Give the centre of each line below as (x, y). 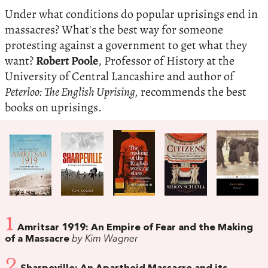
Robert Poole (67, 60)
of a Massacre (37, 240)
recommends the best (192, 92)
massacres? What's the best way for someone (114, 29)
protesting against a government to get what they (126, 45)
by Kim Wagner (104, 240)
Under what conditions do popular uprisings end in (131, 14)
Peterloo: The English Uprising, (71, 92)
